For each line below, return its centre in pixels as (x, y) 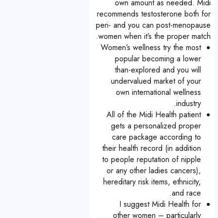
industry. (189, 103)
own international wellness (158, 92)
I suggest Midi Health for (160, 204)
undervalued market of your (156, 81)
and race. (186, 193)
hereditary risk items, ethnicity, (152, 182)
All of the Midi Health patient (154, 115)
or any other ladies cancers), (154, 171)
